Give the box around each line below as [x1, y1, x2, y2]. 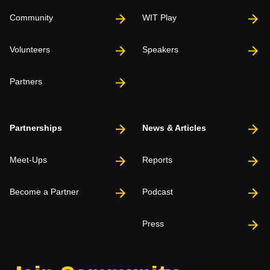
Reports [142, 155, 172, 165]
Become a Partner [10, 187, 79, 197]
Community [10, 13, 53, 23]
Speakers [142, 45, 178, 55]
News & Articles [142, 123, 206, 133]
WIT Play [142, 13, 177, 23]
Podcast [142, 187, 173, 197]
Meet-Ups [10, 155, 47, 165]
